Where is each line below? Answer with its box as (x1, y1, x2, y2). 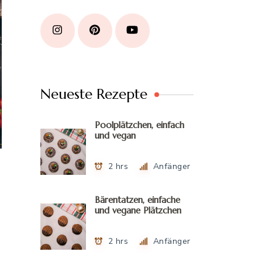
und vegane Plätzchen (95, 205, 182, 216)
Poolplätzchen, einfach (95, 119, 185, 131)
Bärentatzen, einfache (95, 194, 181, 206)
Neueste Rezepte (40, 85, 147, 104)
